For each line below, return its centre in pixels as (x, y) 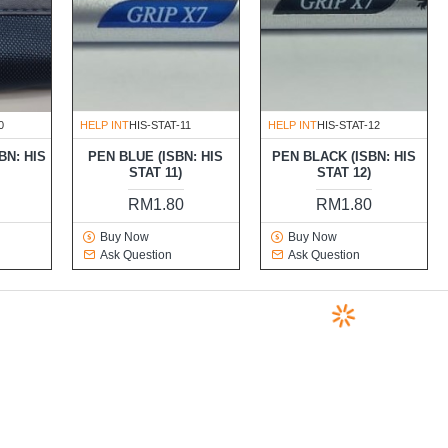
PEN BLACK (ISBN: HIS (343, 157)
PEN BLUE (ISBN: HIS (156, 157)
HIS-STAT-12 (348, 125)
